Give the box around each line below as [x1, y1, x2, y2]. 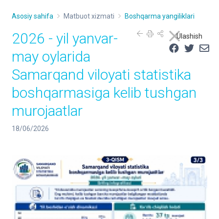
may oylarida [12, 48, 90, 65]
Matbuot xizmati [64, 12, 114, 20]
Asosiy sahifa [12, 12, 53, 20]
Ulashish [176, 32, 202, 40]
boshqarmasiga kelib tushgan [12, 84, 197, 101]
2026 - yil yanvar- [12, 30, 118, 47]
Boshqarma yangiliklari [125, 12, 195, 20]
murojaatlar [12, 102, 83, 119]
